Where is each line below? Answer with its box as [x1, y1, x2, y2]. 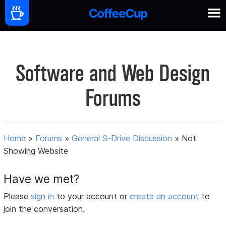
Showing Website [4, 146, 69, 156]
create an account [130, 191, 199, 202]
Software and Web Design [16, 60, 210, 87]
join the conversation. [4, 204, 85, 214]
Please [4, 191, 31, 202]
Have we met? [4, 172, 80, 186]
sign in [31, 191, 57, 202]
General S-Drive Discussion [72, 133, 173, 144]
